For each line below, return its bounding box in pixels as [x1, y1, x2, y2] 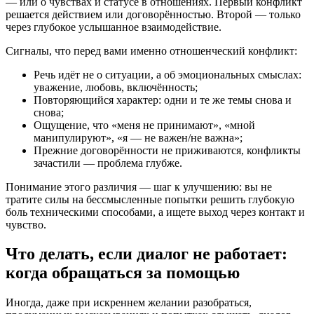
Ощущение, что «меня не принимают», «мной [34, 118, 255, 131]
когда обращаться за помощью [6, 264, 240, 282]
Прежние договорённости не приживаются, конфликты [34, 144, 301, 156]
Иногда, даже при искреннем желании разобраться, [6, 296, 252, 309]
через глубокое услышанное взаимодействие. [6, 20, 221, 33]
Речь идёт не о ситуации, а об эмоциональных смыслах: [34, 68, 301, 81]
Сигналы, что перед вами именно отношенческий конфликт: [6, 44, 297, 57]
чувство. [6, 218, 46, 231]
